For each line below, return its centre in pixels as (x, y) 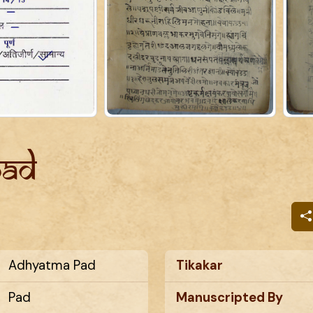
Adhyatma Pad (52, 266)
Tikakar (199, 266)
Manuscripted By (230, 298)
